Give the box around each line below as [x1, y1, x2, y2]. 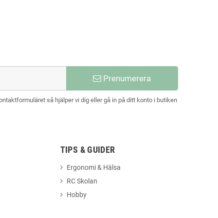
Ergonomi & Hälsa [66, 163, 121, 171]
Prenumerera [101, 73, 151, 83]
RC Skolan [66, 177, 97, 185]
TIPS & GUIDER [60, 144, 115, 155]
